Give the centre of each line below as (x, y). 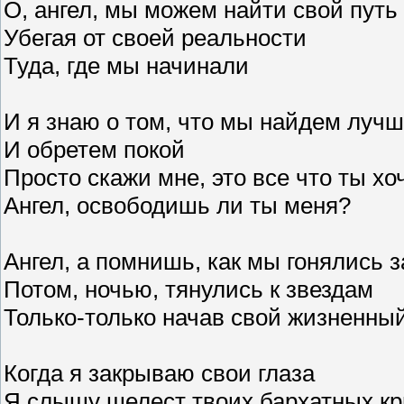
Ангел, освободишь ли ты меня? (177, 205)
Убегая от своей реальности (155, 37)
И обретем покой (94, 149)
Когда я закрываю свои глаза (159, 373)
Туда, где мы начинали (126, 65)
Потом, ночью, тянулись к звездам (188, 289)
